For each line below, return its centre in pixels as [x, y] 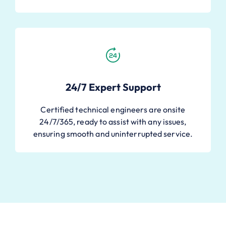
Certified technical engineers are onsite [113, 109]
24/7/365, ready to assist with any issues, [113, 121]
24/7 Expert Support [113, 87]
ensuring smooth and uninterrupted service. [113, 133]
